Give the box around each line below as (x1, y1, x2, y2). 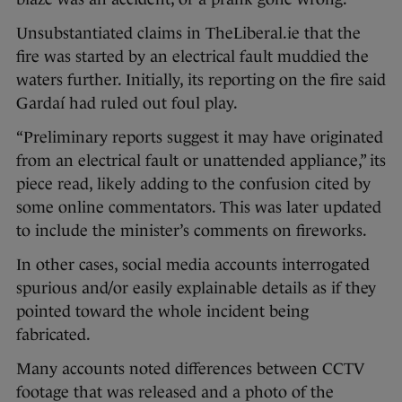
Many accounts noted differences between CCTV (16, 359, 364, 378)
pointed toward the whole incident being (16, 301, 309, 320)
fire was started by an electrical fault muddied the (16, 47, 369, 66)
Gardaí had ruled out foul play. (16, 93, 238, 112)
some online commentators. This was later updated (16, 197, 381, 216)
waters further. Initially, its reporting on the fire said (16, 70, 386, 89)
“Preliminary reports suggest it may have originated (16, 127, 383, 146)
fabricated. (16, 325, 91, 344)
